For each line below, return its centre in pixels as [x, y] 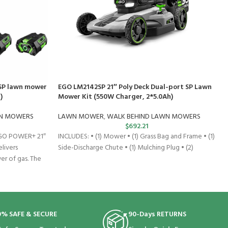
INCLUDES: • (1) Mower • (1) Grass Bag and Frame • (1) [137, 137]
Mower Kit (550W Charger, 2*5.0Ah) [116, 97]
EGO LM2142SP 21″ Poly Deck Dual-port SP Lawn [135, 88]
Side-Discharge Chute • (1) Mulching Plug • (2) [126, 148]
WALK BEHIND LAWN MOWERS [154, 117]
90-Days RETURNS [157, 215]
